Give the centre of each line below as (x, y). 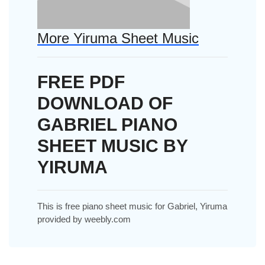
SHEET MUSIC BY (112, 146)
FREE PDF (81, 82)
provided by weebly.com (84, 219)
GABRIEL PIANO (107, 125)
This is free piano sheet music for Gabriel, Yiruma (132, 206)
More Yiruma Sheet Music (118, 38)
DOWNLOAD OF (105, 104)
